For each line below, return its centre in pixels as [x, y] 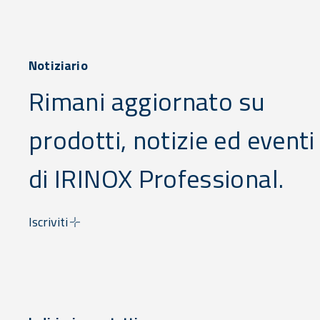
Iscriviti [48, 222]
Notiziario [58, 65]
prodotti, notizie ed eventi [172, 140]
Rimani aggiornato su [147, 101]
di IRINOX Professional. [156, 178]
